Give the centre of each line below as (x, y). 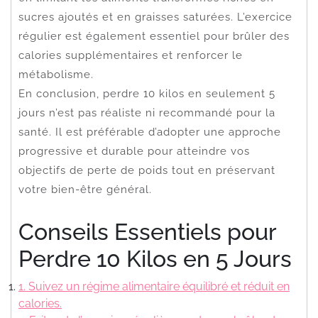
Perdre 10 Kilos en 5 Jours (155, 258)
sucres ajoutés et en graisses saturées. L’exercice (155, 17)
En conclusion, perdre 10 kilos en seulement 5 (147, 93)
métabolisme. (56, 74)
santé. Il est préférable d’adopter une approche (150, 132)
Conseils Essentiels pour (147, 231)
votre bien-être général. (85, 189)
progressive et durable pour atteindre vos (134, 151)
